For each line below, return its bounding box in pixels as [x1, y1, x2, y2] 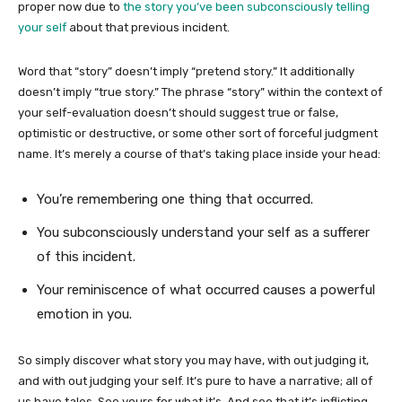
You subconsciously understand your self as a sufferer [37, 223, 370, 240]
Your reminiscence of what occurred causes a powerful [37, 281, 375, 298]
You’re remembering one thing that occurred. [37, 190, 313, 207]
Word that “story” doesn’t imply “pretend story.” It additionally [18, 64, 354, 78]
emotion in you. [37, 305, 132, 322]
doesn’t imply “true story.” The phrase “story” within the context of [18, 84, 382, 99]
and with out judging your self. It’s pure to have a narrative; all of [18, 373, 372, 388]
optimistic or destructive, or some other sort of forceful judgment [18, 126, 378, 140]
